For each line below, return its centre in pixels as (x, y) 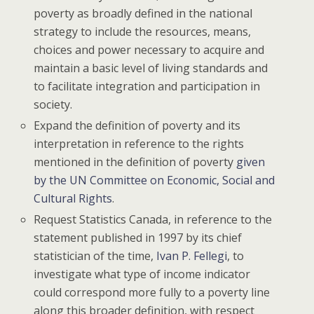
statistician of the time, (95, 256)
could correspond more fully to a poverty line (152, 293)
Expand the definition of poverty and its (137, 126)
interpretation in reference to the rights (139, 144)
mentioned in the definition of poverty (135, 162)
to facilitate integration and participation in (147, 86)
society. (53, 104)
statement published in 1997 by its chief (138, 238)
